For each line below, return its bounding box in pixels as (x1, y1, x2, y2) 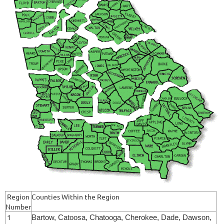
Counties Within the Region (31, 191, 121, 201)
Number (5, 201, 31, 211)
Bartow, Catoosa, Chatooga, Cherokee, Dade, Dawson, (31, 213, 211, 221)
